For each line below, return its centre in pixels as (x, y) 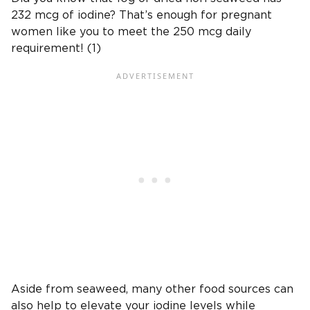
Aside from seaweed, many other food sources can (152, 290)
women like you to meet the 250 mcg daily (131, 32)
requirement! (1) (56, 49)
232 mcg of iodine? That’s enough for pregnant (142, 16)
